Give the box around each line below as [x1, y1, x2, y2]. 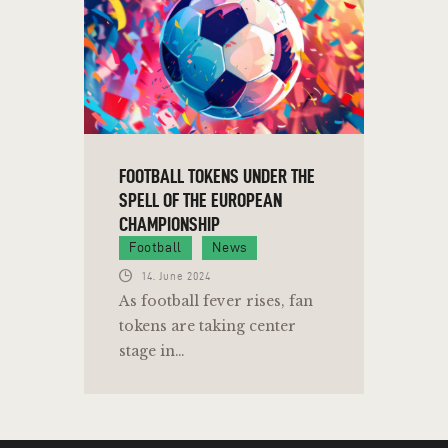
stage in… [119, 342, 185, 361]
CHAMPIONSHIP [119, 213, 220, 236]
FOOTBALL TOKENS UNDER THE [119, 165, 315, 188]
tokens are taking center [119, 317, 296, 336]
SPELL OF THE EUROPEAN [119, 189, 282, 212]
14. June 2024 [141, 269, 211, 282]
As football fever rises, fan [119, 292, 313, 311]
